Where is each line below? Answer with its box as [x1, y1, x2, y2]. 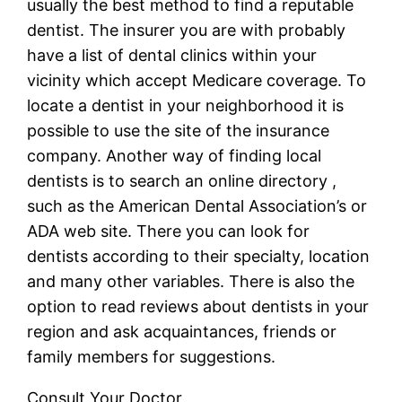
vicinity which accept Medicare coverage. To [27, 70, 367, 90]
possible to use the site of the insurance [27, 120, 330, 140]
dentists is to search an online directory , [27, 170, 337, 190]
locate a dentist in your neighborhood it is [27, 95, 345, 115]
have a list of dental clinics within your [27, 45, 318, 65]
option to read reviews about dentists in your [27, 296, 370, 316]
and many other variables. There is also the [27, 271, 355, 291]
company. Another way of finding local [27, 145, 322, 165]
